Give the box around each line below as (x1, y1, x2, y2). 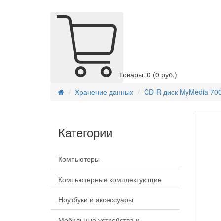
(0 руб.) (153, 70, 177, 80)
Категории (58, 123, 112, 141)
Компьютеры (58, 154, 100, 164)
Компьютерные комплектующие (58, 174, 162, 184)
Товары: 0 (119, 70, 153, 80)
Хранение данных (75, 87, 133, 97)
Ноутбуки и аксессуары (58, 194, 133, 205)
